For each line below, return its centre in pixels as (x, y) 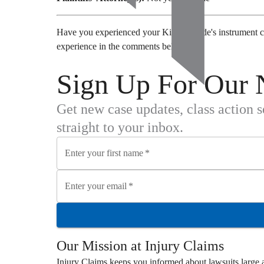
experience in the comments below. (122, 46)
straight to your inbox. (120, 127)
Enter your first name (104, 153)
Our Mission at (101, 245)
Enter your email (96, 186)
